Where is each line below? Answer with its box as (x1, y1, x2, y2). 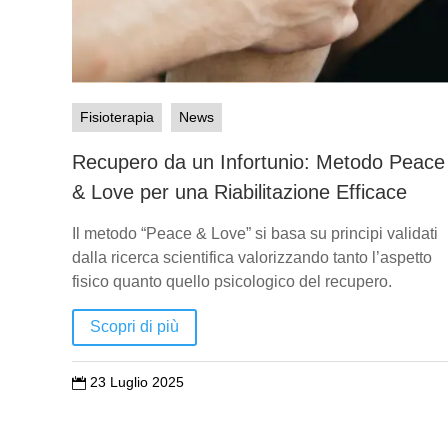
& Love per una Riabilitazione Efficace (72, 180, 407, 203)
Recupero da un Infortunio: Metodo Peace (72, 150, 445, 173)
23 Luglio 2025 (90, 374, 184, 391)
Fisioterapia (80, 108, 154, 125)
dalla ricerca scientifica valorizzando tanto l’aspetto (72, 248, 432, 266)
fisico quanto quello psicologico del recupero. (72, 272, 392, 290)
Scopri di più (90, 318, 179, 336)
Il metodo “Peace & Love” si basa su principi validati (72, 224, 438, 242)
